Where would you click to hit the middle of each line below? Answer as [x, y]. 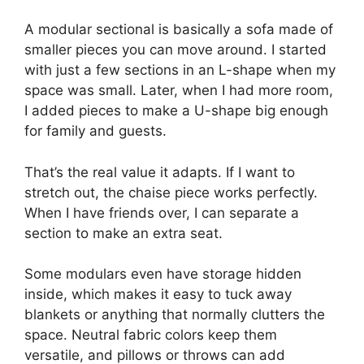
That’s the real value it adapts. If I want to [160, 172]
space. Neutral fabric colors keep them [151, 335]
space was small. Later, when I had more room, [179, 91]
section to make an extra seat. [123, 233]
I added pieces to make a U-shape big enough [176, 111]
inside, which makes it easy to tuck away [158, 295]
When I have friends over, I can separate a [162, 212]
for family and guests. [95, 131]
